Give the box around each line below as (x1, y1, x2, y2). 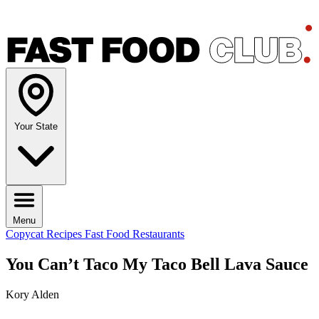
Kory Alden (6, 288, 59, 301)
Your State (14, 121, 58, 132)
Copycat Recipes (6, 228, 85, 241)
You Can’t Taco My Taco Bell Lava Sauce (6, 255, 308, 274)
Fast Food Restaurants (85, 228, 184, 241)
